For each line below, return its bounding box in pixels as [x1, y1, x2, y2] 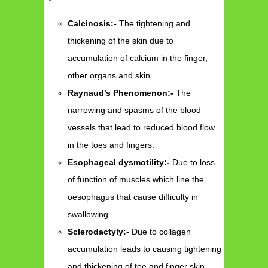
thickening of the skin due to [68, 36, 174, 46]
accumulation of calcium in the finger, [68, 53, 208, 63]
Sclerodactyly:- [68, 227, 130, 237]
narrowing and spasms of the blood [68, 105, 202, 115]
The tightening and [117, 19, 191, 29]
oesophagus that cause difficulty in [68, 192, 199, 202]
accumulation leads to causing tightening [68, 244, 222, 254]
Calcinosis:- [68, 19, 117, 29]
